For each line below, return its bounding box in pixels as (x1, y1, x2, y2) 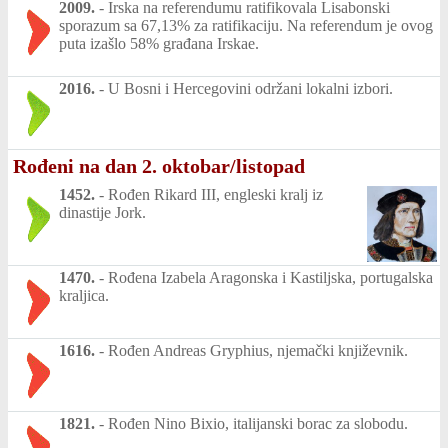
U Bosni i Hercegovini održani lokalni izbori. (108, 80, 393, 97)
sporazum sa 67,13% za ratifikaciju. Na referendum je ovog (59, 17, 433, 34)
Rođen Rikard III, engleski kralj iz (108, 186, 323, 203)
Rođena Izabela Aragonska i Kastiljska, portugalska (108, 268, 433, 286)
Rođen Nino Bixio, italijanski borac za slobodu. (108, 414, 408, 432)
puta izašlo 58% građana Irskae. (59, 35, 259, 52)
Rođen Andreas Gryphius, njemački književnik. (108, 341, 408, 359)
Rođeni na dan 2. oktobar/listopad (13, 155, 305, 177)
